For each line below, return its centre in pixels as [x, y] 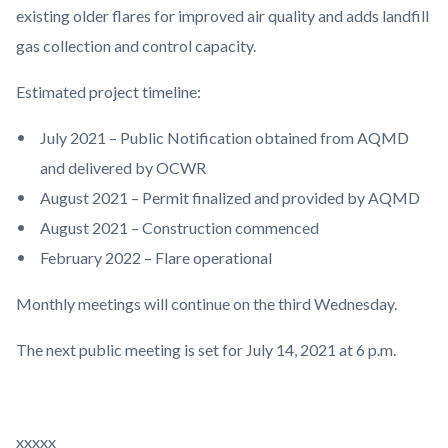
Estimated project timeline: [110, 92]
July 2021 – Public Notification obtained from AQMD [224, 138]
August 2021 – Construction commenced [181, 228]
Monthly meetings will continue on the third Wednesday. [208, 304]
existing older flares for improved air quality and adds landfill [222, 16]
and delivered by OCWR [124, 168]
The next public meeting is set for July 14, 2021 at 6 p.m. [207, 350]
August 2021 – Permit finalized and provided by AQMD [231, 198]
